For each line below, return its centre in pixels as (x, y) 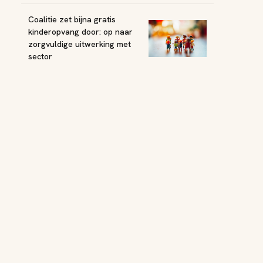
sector (40, 57)
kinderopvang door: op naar (80, 32)
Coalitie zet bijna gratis (72, 20)
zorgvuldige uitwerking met (80, 44)
